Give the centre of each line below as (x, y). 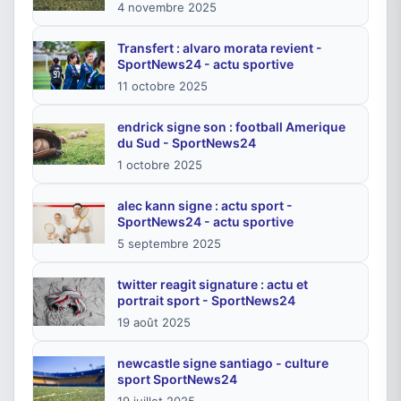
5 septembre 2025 (169, 243)
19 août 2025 (154, 322)
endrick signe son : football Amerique (231, 127)
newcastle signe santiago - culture (223, 363)
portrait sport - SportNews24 (206, 300)
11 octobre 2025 (162, 86)
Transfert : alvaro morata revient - (220, 48)
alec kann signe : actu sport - (205, 205)
